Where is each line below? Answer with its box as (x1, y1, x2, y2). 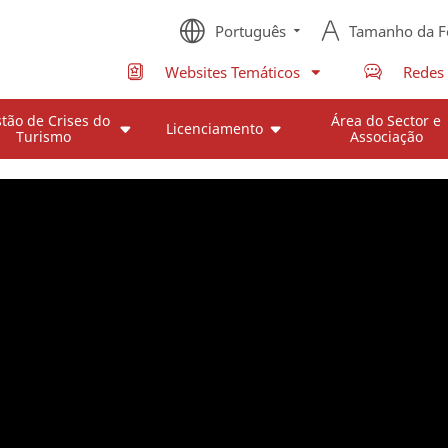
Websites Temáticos (164, 61, 300, 82)
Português (215, 20, 287, 41)
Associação (349, 127, 423, 146)
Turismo (15, 127, 71, 146)
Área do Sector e (331, 111, 442, 130)
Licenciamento (166, 119, 264, 138)
